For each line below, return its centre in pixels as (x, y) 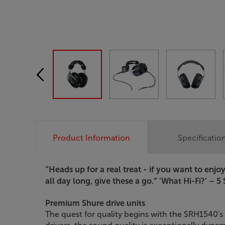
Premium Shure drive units (95, 203)
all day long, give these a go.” (101, 181)
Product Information (92, 138)
